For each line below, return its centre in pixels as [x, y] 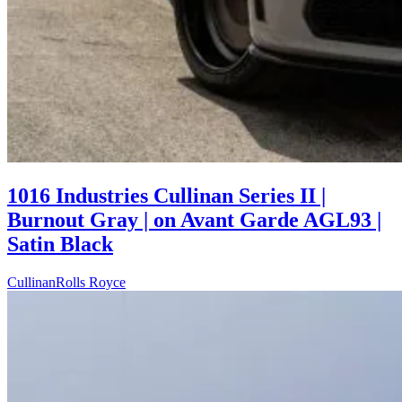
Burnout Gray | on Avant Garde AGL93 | [194, 220]
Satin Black [60, 245]
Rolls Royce [91, 283]
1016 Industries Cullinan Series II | [166, 196]
